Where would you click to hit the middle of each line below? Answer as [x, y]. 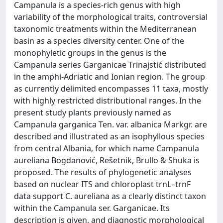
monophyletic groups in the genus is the [90, 53]
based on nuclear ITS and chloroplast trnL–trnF [102, 184]
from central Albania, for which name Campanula [107, 148]
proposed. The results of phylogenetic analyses [103, 172]
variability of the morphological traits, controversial [111, 17]
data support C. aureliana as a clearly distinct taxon [110, 196]
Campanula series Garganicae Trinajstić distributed [110, 65]
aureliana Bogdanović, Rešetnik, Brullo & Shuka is [107, 160]
